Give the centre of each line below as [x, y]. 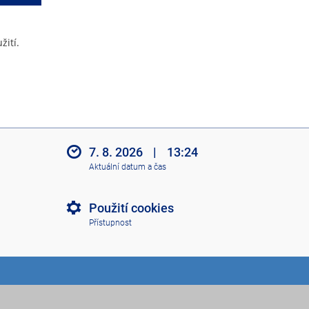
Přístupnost [110, 222]
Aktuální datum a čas [127, 167]
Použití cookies [131, 208]
